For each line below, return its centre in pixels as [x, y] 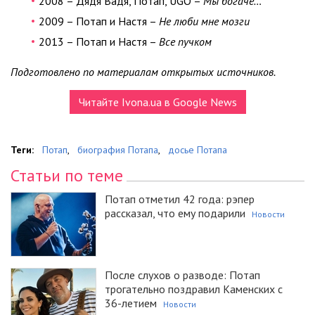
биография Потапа [118, 149]
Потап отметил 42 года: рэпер [180, 199]
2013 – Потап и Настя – [99, 41]
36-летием [131, 303]
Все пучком [185, 41]
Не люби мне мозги [204, 21]
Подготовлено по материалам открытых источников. [143, 71]
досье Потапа [198, 149]
